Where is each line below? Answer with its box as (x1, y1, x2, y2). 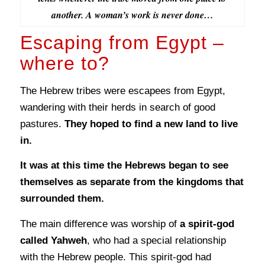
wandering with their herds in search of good (20, 101, 215, 113)
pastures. (20, 118, 64, 130)
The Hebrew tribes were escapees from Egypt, (20, 85, 225, 96)
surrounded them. (20, 193, 104, 205)
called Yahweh (20, 234, 87, 246)
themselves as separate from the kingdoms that (20, 176, 244, 188)
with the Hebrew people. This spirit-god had (20, 251, 211, 263)
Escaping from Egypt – (20, 32, 224, 54)
